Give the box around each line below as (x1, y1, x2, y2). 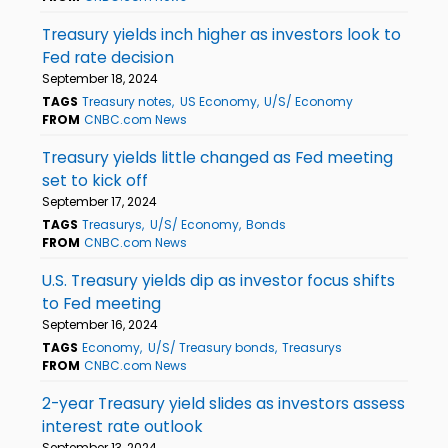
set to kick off (42, 169, 148, 191)
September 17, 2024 (42, 192, 157, 210)
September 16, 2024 (42, 315, 158, 333)
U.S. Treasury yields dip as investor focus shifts (42, 269, 395, 291)
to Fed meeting (42, 292, 161, 314)
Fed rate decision (42, 46, 174, 68)
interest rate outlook (42, 415, 203, 437)
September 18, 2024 (42, 69, 158, 87)
